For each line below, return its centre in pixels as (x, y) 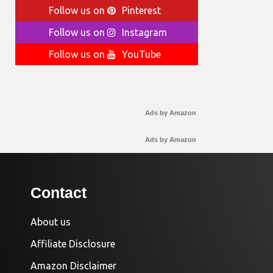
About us (51, 222)
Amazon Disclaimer (73, 266)
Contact (58, 193)
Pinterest (141, 11)
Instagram (144, 33)
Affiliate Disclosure (73, 244)
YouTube (141, 55)
